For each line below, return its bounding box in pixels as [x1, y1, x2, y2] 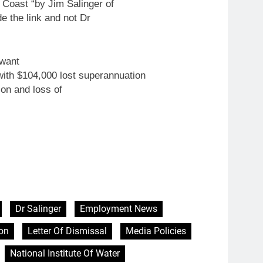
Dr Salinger [15, 203, 61, 215]
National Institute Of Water [10, 248, 120, 259]
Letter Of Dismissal [28, 225, 107, 237]
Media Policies [126, 225, 186, 237]
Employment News [80, 203, 157, 215]
